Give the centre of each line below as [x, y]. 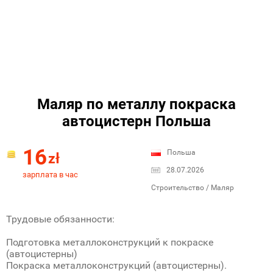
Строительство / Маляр [193, 188]
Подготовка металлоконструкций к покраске [110, 242]
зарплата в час [50, 175]
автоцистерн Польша [136, 121]
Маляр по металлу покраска [136, 104]
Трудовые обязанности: [60, 219]
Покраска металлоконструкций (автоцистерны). [116, 265]
